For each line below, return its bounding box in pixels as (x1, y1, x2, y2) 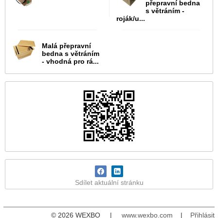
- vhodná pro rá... (42, 57, 99, 66)
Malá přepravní (42, 42, 91, 50)
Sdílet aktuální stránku (74, 179, 144, 187)
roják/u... (116, 15, 145, 23)
